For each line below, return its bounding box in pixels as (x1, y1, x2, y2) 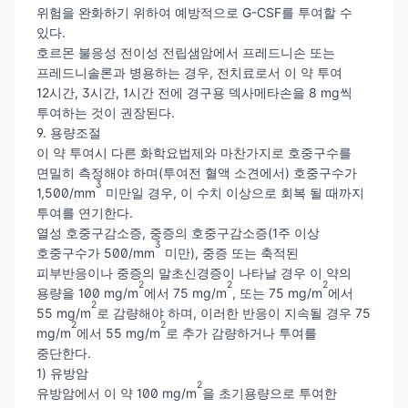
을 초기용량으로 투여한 (202, 384, 337, 401)
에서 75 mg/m (144, 284, 227, 301)
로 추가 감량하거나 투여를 (166, 324, 317, 341)
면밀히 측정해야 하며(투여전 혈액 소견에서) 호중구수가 (36, 164, 357, 180)
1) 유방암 (36, 364, 88, 381)
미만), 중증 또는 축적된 (161, 244, 299, 260)
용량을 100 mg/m (36, 284, 138, 301)
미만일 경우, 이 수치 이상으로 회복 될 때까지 (102, 184, 364, 200)
